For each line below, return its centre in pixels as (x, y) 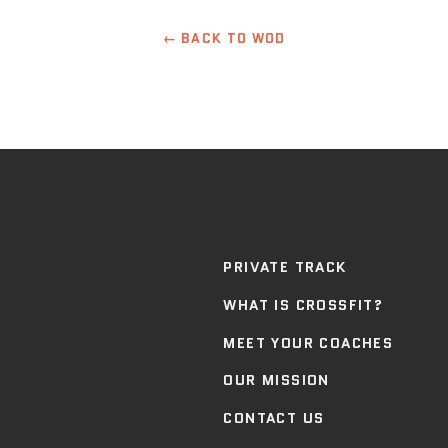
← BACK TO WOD (224, 38)
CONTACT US (274, 418)
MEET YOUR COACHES (308, 342)
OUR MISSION (276, 380)
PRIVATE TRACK (285, 267)
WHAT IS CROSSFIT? (303, 304)
